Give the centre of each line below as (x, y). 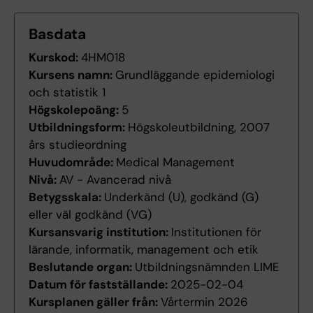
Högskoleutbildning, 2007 (199, 128)
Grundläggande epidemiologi (195, 75)
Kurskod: (55, 58)
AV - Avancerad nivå (115, 180)
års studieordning (78, 145)
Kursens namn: (72, 75)
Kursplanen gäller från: (95, 302)
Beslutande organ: (82, 267)
